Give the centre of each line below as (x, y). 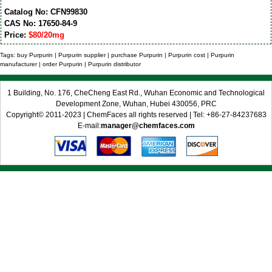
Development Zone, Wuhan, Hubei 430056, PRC (136, 104)
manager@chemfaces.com (148, 125)
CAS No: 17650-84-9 (40, 24)
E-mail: (89, 125)
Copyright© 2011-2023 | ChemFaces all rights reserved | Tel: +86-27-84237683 (136, 114)
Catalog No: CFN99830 (46, 12)
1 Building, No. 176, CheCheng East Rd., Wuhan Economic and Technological (136, 93)
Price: (16, 35)
